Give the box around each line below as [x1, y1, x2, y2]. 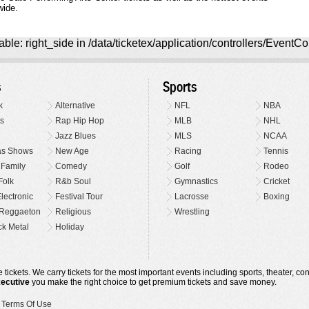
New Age [55, 146, 90, 157]
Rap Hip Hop [55, 116, 105, 126]
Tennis [263, 146, 288, 157]
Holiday [55, 222, 85, 232]
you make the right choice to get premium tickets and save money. [30, 277, 277, 288]
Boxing [263, 192, 290, 202]
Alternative [55, 101, 96, 111]
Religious [55, 207, 92, 217]
